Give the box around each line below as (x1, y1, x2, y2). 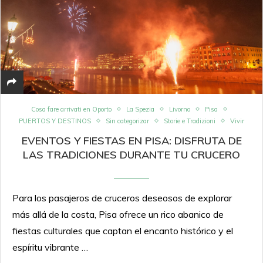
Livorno (168, 104, 190, 113)
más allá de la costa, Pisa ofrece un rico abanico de (12, 208, 224, 220)
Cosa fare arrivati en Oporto (31, 104, 112, 113)
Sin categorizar (106, 116, 149, 125)
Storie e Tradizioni (164, 116, 215, 125)
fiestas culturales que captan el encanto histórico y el (12, 224, 233, 237)
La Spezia (126, 104, 154, 113)
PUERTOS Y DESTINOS (19, 116, 91, 125)
